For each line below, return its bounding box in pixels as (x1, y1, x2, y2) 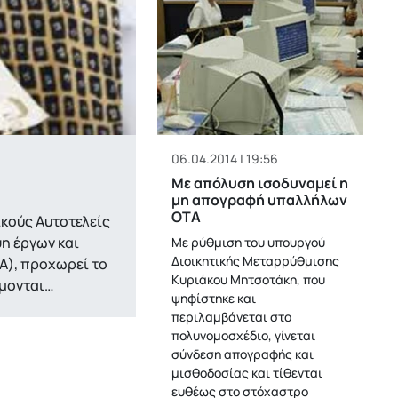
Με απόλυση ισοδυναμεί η (171, 173, 349, 193)
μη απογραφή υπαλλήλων (171, 190, 348, 210)
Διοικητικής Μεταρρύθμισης (171, 252, 340, 269)
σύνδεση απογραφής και (171, 346, 314, 362)
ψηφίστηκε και (171, 290, 257, 306)
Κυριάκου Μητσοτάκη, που (171, 271, 326, 288)
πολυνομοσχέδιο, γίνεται (171, 327, 316, 344)
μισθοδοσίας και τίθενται (171, 364, 323, 381)
